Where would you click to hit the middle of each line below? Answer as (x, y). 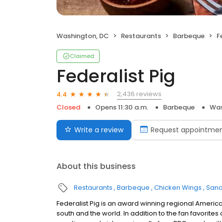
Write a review (99, 130)
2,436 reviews (139, 94)
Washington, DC (83, 36)
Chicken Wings (178, 188)
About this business (96, 166)
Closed (68, 107)
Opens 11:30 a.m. (122, 107)
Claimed (82, 56)
